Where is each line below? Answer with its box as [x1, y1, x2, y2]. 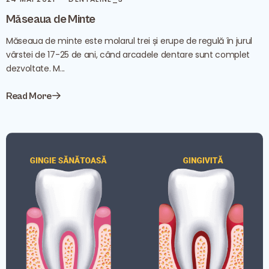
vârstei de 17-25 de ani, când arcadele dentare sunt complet [6, 49, 250, 61]
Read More [6, 91, 52, 101]
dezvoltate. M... [6, 62, 65, 74]
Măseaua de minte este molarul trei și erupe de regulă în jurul [6, 35, 253, 47]
